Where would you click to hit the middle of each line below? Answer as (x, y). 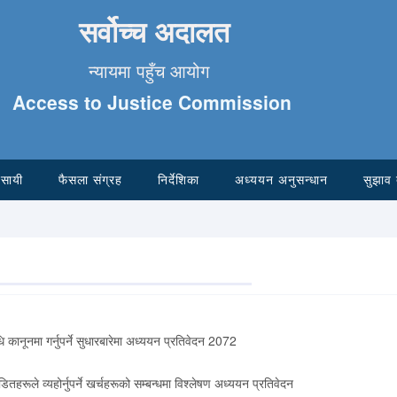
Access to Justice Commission (152, 102)
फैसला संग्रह (90, 179)
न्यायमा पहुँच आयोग (149, 70)
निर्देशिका (179, 179)
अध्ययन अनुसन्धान (281, 179)
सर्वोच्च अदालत (154, 31)
